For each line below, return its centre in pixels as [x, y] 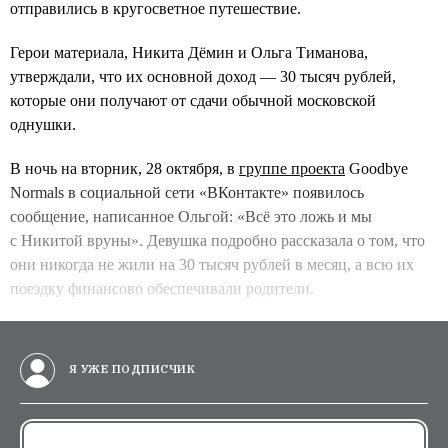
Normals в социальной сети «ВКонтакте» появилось [187, 192]
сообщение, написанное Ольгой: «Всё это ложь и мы [191, 216]
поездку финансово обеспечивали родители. [164, 288]
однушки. [45, 124]
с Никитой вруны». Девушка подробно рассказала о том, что [217, 240]
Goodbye [376, 168]
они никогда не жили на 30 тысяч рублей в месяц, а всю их [212, 264]
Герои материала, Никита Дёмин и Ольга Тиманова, [189, 52]
